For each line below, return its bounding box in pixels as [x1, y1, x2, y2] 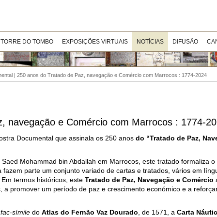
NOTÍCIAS [137, 38, 164, 45]
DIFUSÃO [172, 38, 198, 45]
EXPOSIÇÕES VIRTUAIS [62, 38, 128, 45]
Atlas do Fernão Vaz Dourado [42, 208, 138, 216]
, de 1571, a [138, 208, 177, 216]
